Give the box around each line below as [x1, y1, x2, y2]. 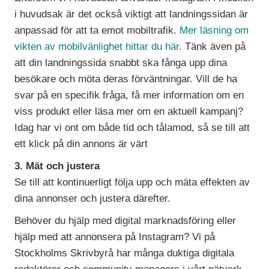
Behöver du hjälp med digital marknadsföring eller [14, 215, 237, 227]
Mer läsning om [180, 25, 249, 37]
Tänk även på [182, 41, 246, 53]
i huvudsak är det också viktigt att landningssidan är [14, 8, 249, 20]
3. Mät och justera [14, 160, 100, 172]
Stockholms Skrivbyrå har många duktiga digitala [14, 247, 235, 259]
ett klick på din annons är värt [14, 138, 148, 150]
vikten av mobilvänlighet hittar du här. [14, 41, 183, 53]
